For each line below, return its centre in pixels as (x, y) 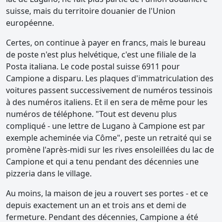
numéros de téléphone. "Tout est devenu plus (91, 114)
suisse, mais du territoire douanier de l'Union (91, 11)
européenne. (30, 23)
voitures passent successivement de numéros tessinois (109, 90)
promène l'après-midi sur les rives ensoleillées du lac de (110, 150)
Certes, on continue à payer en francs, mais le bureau (106, 43)
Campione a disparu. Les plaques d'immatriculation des (110, 79)
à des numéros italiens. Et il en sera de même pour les (107, 102)
